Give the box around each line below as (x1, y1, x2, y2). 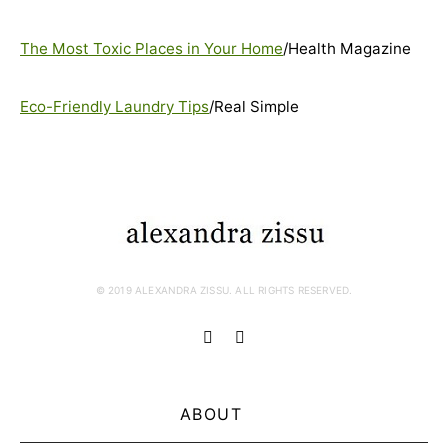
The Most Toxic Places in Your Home (20, 39, 283, 58)
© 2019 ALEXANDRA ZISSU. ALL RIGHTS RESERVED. (95, 284, 353, 296)
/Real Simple (209, 97, 299, 116)
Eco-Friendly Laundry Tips (20, 97, 209, 116)
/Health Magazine (283, 39, 411, 58)
